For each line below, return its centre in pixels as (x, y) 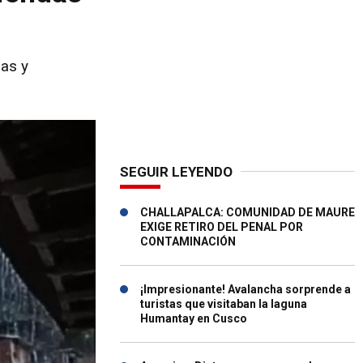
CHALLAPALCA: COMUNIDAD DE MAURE (248, 212)
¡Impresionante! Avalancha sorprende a (246, 289)
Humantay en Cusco (194, 318)
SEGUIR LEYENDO (176, 172)
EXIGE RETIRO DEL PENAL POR (222, 227)
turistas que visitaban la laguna (224, 304)
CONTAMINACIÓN (188, 241)
